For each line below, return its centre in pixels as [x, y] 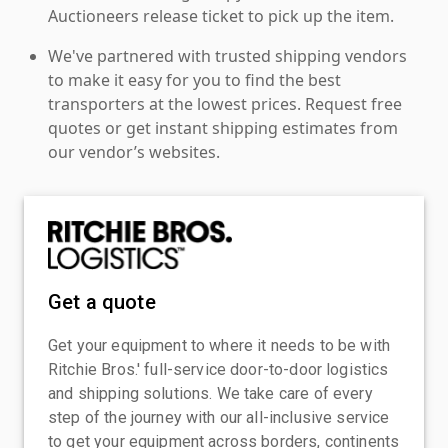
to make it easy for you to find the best [194, 79]
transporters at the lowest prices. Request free [225, 103]
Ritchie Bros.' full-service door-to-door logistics [218, 369]
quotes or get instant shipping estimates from [223, 127]
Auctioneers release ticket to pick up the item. [221, 15]
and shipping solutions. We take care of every [210, 393]
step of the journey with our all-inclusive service [219, 417]
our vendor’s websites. [134, 151]
